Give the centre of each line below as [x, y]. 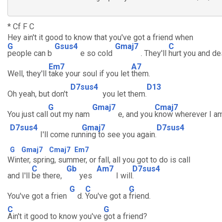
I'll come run [61, 135]
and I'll [20, 176]
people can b [30, 53]
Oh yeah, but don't [38, 94]
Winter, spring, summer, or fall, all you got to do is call [99, 160]
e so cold [96, 53]
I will [124, 176]
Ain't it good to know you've [55, 216]
